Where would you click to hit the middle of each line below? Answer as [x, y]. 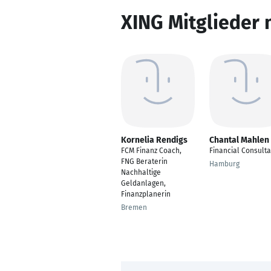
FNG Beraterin [144, 162]
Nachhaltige [141, 172]
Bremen [134, 207]
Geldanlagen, [143, 183]
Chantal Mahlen [239, 140]
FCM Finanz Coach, [151, 151]
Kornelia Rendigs [154, 140]
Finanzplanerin [146, 194]
